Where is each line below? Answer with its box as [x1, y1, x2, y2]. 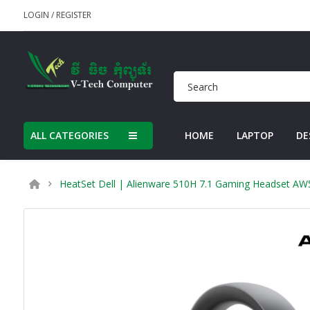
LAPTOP [237, 129, 274, 142]
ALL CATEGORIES [30, 129, 109, 142]
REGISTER [55, 9, 91, 21]
